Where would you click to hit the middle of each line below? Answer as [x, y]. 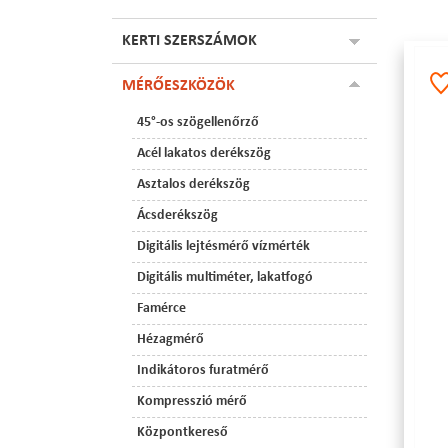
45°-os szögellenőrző [198, 122]
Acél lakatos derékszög [204, 153]
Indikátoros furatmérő [203, 370]
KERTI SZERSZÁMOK [189, 41]
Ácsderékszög [177, 215]
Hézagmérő [170, 339]
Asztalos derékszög [193, 184]
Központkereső [182, 432]
